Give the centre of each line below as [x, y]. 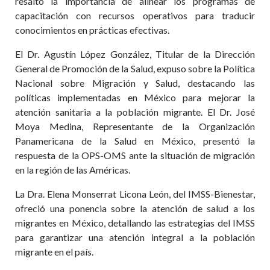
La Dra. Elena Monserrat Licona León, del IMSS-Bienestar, [135, 194]
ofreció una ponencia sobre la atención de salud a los [135, 208]
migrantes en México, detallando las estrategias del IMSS [135, 223]
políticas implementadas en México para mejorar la [135, 97]
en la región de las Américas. [73, 170]
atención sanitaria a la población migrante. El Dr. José [135, 112]
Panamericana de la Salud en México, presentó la [135, 141]
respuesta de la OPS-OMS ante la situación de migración [135, 155]
